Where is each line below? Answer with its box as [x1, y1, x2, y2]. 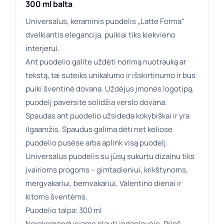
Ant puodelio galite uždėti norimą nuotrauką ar [25, 56, 186, 67]
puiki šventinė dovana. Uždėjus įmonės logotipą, [25, 83, 194, 94]
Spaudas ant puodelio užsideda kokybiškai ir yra [25, 110, 189, 121]
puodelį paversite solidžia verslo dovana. [25, 97, 167, 108]
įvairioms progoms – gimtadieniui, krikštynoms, [25, 164, 188, 175]
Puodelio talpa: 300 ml [25, 205, 102, 216]
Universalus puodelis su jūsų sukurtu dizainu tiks [25, 151, 194, 162]
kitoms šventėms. [25, 191, 87, 202]
